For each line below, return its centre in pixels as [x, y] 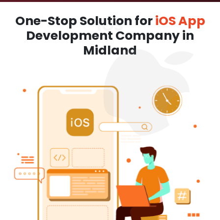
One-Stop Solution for [85, 21]
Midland [110, 50]
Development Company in [110, 36]
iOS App [180, 21]
